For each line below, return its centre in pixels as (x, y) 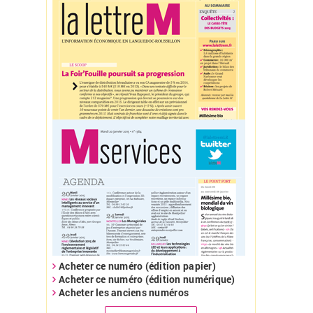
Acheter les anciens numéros (124, 292)
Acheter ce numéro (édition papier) (137, 266)
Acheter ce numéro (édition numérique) (147, 279)
